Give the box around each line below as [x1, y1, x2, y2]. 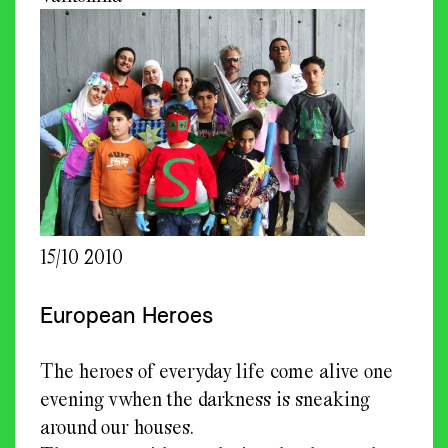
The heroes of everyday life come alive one [40, 359, 393, 383]
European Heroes [40, 301, 213, 328]
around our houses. [40, 415, 193, 439]
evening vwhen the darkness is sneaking [40, 387, 370, 411]
